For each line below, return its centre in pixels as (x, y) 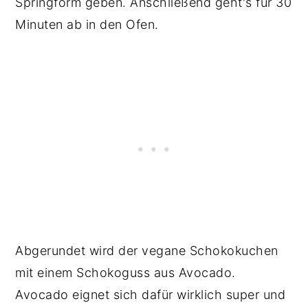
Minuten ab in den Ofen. (87, 24)
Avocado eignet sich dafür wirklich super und (151, 294)
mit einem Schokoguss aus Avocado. (125, 272)
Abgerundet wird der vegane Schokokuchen (147, 250)
